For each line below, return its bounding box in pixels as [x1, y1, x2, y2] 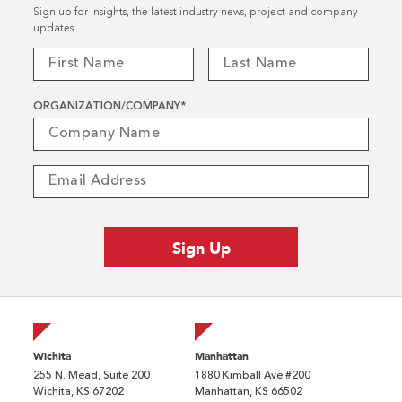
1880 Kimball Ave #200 [194, 370, 310, 381]
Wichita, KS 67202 [33, 386, 125, 398]
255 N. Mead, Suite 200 [33, 370, 151, 381]
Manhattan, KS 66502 [194, 386, 302, 398]
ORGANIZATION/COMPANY [33, 101, 181, 113]
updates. [33, 23, 77, 35]
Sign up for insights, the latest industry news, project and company [33, 7, 359, 19]
